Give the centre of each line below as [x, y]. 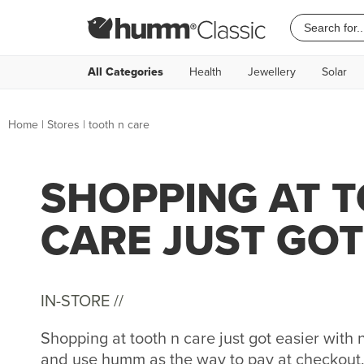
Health [206, 72]
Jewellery [272, 72]
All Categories [126, 72]
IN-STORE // [82, 301]
